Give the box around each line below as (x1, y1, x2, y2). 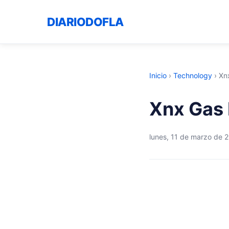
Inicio (149, 71, 167, 80)
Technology (173, 71, 212, 80)
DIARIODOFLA (47, 14, 124, 29)
